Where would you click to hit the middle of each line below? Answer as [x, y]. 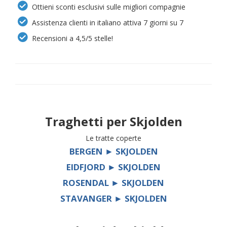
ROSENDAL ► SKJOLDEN [113, 182]
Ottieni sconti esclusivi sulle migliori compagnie [108, 7]
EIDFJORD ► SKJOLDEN [113, 167]
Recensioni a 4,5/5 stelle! [72, 38]
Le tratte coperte [113, 138]
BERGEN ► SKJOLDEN [113, 151]
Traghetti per [87, 121]
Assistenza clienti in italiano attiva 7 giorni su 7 [107, 22]
